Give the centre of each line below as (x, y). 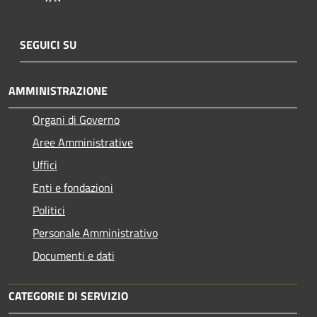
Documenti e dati (74, 255)
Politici (49, 210)
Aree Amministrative (83, 142)
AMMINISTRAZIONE (58, 90)
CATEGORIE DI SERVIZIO (68, 295)
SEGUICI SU (48, 44)
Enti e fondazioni (73, 187)
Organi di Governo (76, 119)
